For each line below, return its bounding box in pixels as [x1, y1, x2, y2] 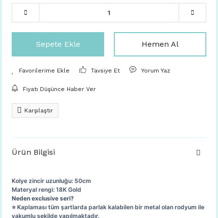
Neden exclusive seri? [12, 195, 75, 202]
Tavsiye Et [91, 67, 120, 74]
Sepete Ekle [36, 39, 80, 49]
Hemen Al [142, 39, 179, 49]
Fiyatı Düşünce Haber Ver [22, 86, 96, 92]
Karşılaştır [24, 107, 53, 114]
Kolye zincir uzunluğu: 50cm [12, 177, 91, 184]
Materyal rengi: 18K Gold [12, 186, 81, 193]
